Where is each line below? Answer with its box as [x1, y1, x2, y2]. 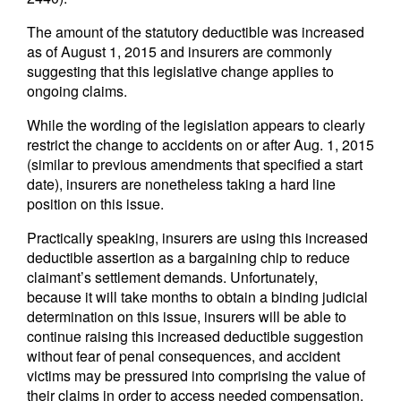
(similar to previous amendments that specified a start [27, 154, 363, 175]
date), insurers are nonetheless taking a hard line [27, 174, 336, 194]
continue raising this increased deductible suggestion [27, 326, 363, 346]
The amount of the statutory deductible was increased [27, 21, 364, 42]
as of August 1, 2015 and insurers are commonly [27, 41, 332, 62]
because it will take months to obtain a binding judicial [27, 286, 368, 307]
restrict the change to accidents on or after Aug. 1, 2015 [27, 134, 374, 155]
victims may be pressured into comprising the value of [27, 365, 365, 386]
